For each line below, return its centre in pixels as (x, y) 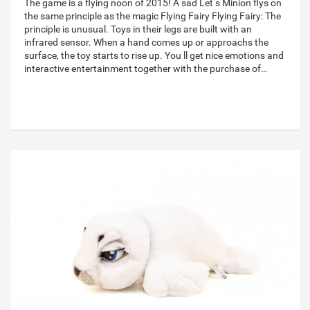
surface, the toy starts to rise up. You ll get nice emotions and (154, 56)
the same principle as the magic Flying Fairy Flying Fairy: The (153, 16)
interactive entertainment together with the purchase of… (146, 69)
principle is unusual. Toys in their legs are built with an (138, 29)
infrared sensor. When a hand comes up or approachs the (146, 43)
